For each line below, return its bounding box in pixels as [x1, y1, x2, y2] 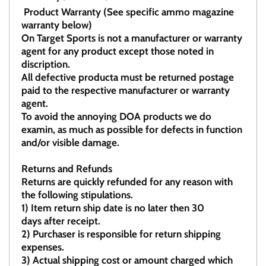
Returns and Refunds [21, 163, 112, 175]
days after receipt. [21, 215, 100, 227]
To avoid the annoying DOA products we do [21, 110, 211, 123]
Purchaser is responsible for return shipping [30, 228, 221, 240]
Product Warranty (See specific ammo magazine [21, 6, 234, 18]
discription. [21, 58, 70, 71]
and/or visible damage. [21, 137, 119, 149]
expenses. [21, 241, 64, 254]
